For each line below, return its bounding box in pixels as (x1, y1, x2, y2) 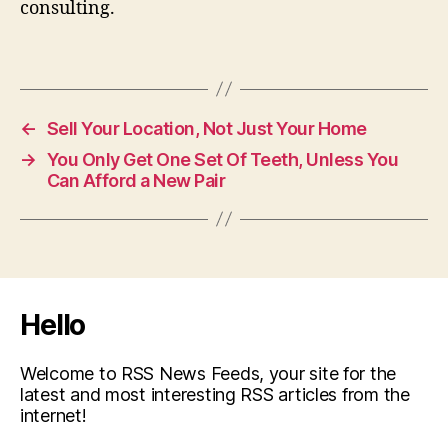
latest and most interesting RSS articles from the (20, 383, 410, 405)
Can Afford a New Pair (46, 169, 226, 191)
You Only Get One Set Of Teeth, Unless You (46, 148, 399, 170)
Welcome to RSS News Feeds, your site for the (20, 362, 397, 384)
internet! (20, 404, 87, 426)
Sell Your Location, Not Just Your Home (46, 117, 367, 139)
